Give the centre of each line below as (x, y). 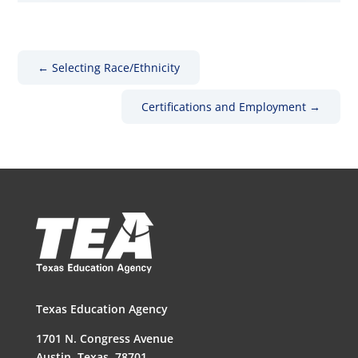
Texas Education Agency (101, 309)
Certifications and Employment (223, 107)
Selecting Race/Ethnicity (116, 68)
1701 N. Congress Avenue (104, 339)
